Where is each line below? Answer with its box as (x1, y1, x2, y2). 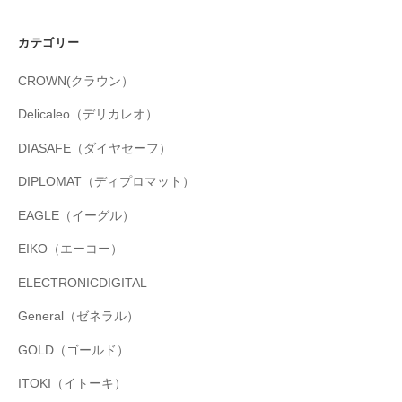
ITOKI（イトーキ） (18, 377, 127, 391)
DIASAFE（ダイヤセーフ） (18, 141, 171, 155)
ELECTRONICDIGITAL (18, 275, 147, 290)
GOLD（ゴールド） (18, 343, 129, 357)
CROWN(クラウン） (18, 74, 134, 88)
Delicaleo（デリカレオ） (18, 108, 158, 122)
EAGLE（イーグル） (18, 208, 135, 223)
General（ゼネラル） (18, 310, 139, 324)
